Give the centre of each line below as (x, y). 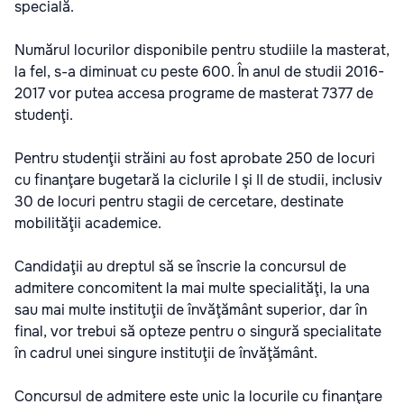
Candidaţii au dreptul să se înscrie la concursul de (180, 267)
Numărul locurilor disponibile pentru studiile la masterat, (202, 50)
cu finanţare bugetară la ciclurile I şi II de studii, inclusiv (198, 180)
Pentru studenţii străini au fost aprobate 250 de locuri (195, 159)
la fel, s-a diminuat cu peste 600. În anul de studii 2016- (199, 72)
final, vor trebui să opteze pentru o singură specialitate (198, 332)
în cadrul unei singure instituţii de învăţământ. (166, 353)
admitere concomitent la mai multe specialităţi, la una (192, 289)
